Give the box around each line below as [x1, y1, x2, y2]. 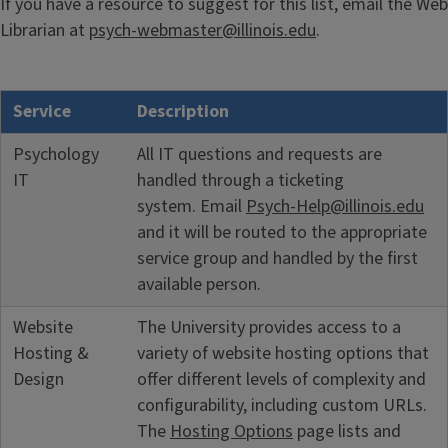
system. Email [137, 193, 246, 219]
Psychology [13, 141, 99, 167]
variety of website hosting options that [137, 340, 429, 366]
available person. [137, 271, 261, 297]
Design [13, 366, 64, 392]
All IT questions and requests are [137, 141, 382, 167]
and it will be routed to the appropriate [137, 219, 427, 245]
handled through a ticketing [137, 167, 344, 193]
